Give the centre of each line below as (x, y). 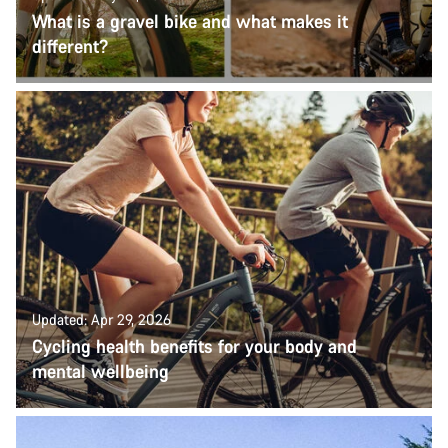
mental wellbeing (100, 371)
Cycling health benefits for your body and (194, 346)
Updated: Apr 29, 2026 (101, 320)
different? (70, 45)
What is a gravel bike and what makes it (190, 20)
